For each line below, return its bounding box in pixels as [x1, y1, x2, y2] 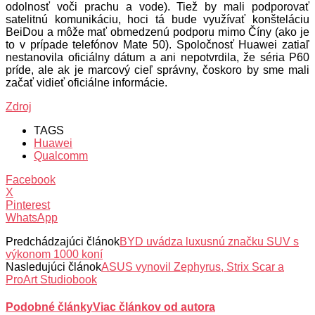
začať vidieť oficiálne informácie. [6, 76, 167, 89]
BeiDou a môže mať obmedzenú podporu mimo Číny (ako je [6, 25, 309, 38]
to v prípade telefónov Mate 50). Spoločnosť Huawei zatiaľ [6, 38, 309, 51]
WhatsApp [6, 211, 58, 224]
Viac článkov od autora [93, 301, 215, 314]
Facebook [6, 173, 56, 186]
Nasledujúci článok [6, 260, 101, 273]
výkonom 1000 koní [6, 247, 103, 260]
